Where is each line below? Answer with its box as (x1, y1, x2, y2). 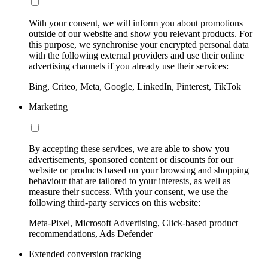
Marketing (29, 102, 68, 112)
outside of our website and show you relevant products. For (29, 29, 252, 39)
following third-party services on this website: (29, 197, 200, 208)
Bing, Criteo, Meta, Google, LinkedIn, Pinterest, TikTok (29, 81, 241, 92)
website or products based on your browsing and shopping (29, 165, 249, 176)
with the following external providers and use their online (29, 50, 244, 61)
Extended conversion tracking (29, 249, 141, 260)
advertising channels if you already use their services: (29, 61, 229, 72)
